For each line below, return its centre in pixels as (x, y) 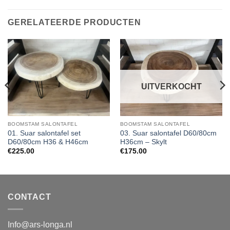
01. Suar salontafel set (44, 133)
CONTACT (30, 197)
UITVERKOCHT (171, 86)
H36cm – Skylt (143, 142)
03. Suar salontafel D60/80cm (168, 133)
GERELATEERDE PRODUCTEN (74, 23)
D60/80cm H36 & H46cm (48, 142)
